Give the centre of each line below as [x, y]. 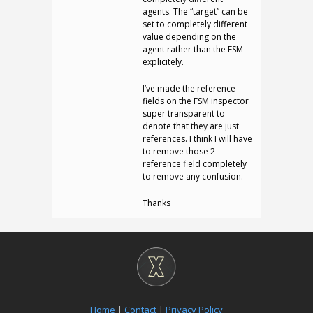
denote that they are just [191, 126]
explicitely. [163, 62]
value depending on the [189, 37]
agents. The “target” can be [195, 12]
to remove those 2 [179, 151]
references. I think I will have [197, 139]
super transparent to [184, 114]
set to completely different [195, 24]
